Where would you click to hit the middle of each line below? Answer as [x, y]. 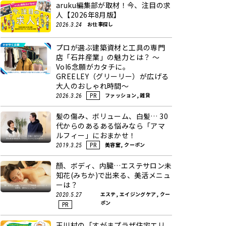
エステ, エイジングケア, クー [135, 194]
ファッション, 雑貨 [128, 95]
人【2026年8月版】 [89, 15]
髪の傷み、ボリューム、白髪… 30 [112, 116]
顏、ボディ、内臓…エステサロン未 [114, 165]
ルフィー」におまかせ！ [96, 135]
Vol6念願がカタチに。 [93, 66]
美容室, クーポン [125, 144]
